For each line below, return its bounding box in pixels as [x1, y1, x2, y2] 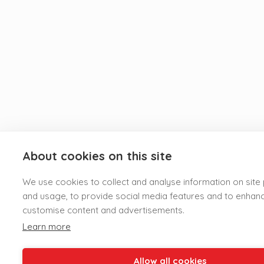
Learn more [22, 221, 71, 232]
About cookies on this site [22, 148, 172, 163]
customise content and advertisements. [22, 204, 184, 216]
